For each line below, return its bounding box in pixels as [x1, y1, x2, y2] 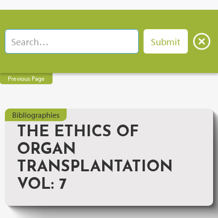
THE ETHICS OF [17, 125, 139, 140]
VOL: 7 [17, 177, 67, 193]
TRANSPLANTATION [17, 160, 173, 175]
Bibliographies [12, 110, 59, 120]
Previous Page [8, 74, 45, 82]
